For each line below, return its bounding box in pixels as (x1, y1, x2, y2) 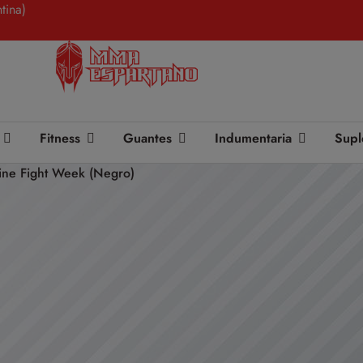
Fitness (40, 129, 81, 147)
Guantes (123, 129, 173, 147)
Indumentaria (215, 129, 293, 147)
